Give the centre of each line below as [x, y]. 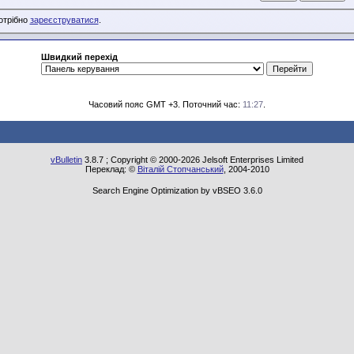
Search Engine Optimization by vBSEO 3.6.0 [177, 190]
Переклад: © [111, 169]
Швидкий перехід [79, 57]
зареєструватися [64, 20]
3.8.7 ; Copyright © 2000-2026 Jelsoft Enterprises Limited [193, 160]
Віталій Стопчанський [180, 169]
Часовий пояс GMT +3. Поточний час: [166, 104]
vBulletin [66, 160]
